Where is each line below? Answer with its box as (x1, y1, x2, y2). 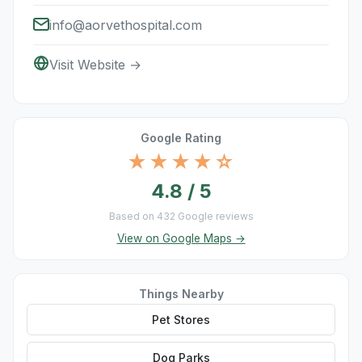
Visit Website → (49, 57, 141, 73)
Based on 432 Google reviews (108, 210, 254, 222)
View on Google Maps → (116, 232, 246, 245)
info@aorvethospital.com (49, 17, 202, 33)
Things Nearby (138, 287, 224, 301)
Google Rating (141, 131, 221, 145)
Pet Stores (152, 313, 210, 326)
